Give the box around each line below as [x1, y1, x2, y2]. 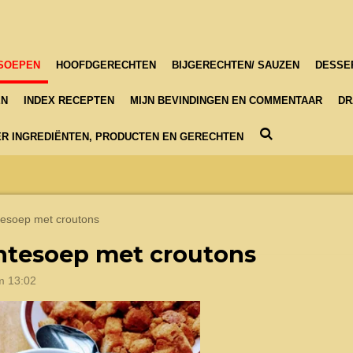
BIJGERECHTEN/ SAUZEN [172, 58, 299, 71]
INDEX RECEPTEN [24, 95, 114, 107]
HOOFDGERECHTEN [56, 58, 156, 71]
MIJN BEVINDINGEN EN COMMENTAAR [130, 95, 322, 107]
